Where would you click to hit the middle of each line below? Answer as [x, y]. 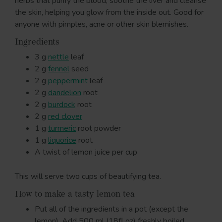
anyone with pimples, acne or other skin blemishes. [102, 24]
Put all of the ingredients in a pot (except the [111, 209]
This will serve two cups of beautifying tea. [88, 176]
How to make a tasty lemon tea [75, 194]
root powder [98, 128]
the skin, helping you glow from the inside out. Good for [109, 12]
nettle [58, 57]
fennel [59, 69]
